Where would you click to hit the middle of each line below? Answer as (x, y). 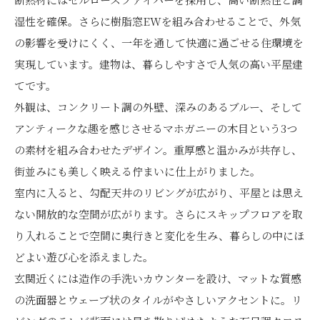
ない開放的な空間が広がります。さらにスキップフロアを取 (159, 214)
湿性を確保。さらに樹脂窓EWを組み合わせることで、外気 (157, 21)
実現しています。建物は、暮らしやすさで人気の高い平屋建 (159, 64)
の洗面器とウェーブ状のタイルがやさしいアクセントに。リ (158, 299)
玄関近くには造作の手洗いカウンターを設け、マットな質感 (158, 278)
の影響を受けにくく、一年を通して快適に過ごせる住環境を (159, 42)
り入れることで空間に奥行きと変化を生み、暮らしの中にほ (159, 235)
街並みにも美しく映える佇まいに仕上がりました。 (137, 171)
